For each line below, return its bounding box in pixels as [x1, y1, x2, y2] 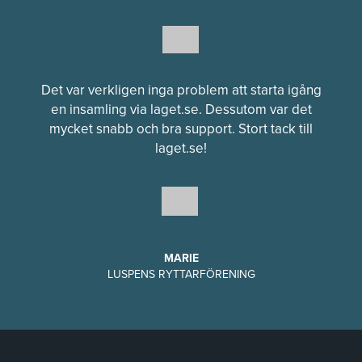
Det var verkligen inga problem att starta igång [40, 80, 322, 99]
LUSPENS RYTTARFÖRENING [107, 266, 255, 282]
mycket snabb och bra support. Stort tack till [49, 119, 313, 138]
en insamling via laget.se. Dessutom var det [50, 99, 312, 119]
